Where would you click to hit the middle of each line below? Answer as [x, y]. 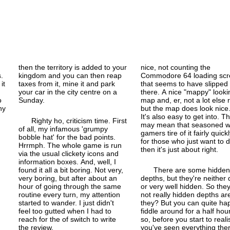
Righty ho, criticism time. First [79, 120]
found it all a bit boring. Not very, [71, 170]
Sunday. [32, 100]
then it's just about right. [179, 149]
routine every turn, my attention [70, 194]
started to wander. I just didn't [66, 203]
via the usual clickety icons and [69, 153]
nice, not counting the [175, 67]
